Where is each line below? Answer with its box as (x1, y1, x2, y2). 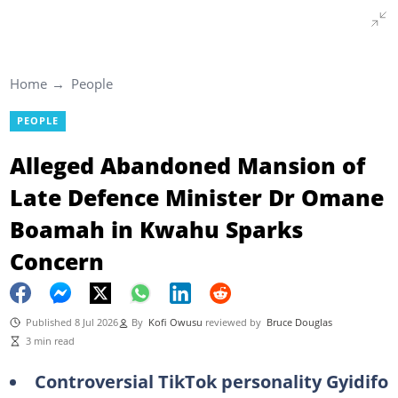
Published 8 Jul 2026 (25, 315, 118, 329)
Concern (9, 245, 104, 276)
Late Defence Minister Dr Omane (9, 181, 384, 212)
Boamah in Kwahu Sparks (9, 213, 303, 244)
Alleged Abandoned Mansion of (9, 149, 365, 180)
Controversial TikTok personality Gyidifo (34, 368, 388, 394)
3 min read (25, 334, 75, 347)
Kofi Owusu (147, 315, 203, 329)
